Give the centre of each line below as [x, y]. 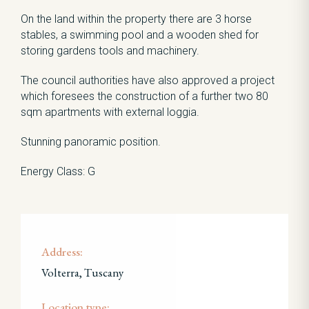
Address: [62, 252]
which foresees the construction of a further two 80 [144, 96]
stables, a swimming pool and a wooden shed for [140, 35]
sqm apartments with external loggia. [110, 112]
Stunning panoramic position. [91, 142]
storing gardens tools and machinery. [110, 51]
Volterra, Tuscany [82, 272]
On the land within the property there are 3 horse [136, 19]
